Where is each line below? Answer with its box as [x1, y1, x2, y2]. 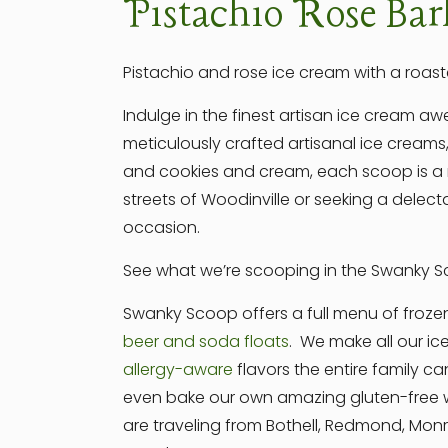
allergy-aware [123, 358, 234, 381]
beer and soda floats [123, 330, 290, 353]
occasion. [123, 216, 201, 239]
